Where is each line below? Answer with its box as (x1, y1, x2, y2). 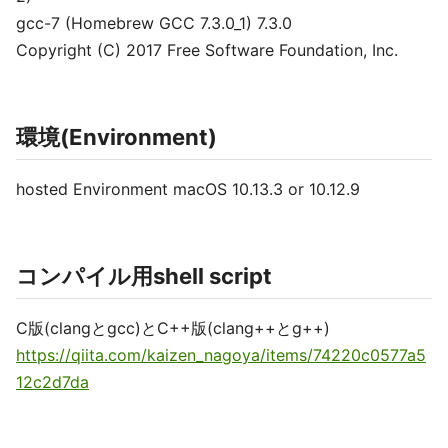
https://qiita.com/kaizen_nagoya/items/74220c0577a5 (16, 345, 426, 365)
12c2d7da (16, 372, 89, 392)
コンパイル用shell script (16, 263, 272, 289)
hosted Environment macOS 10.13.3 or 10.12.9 (16, 179, 360, 199)
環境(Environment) (16, 124, 217, 150)
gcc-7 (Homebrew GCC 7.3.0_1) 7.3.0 (16, 13, 292, 33)
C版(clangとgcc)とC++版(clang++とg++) (16, 318, 330, 338)
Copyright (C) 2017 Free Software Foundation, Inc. (16, 40, 398, 60)
